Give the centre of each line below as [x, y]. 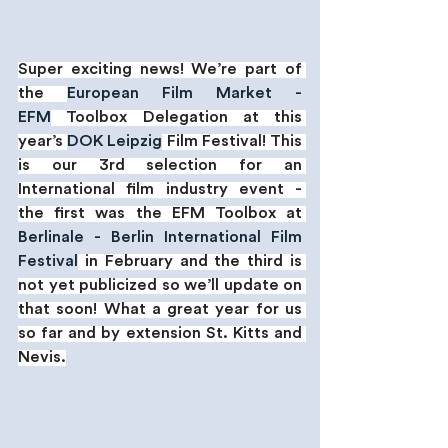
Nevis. [42, 357]
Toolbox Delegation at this [176, 117]
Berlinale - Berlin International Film [160, 237]
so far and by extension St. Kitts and [160, 333]
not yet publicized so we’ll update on [160, 285]
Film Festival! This [232, 141]
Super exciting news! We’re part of [160, 69]
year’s [43, 141]
